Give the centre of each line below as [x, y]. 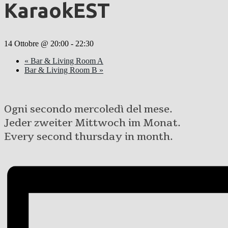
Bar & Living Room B [62, 70]
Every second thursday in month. [89, 136]
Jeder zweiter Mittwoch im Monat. [92, 123]
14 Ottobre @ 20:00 [36, 43]
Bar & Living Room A [66, 61]
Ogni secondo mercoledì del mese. [88, 109]
